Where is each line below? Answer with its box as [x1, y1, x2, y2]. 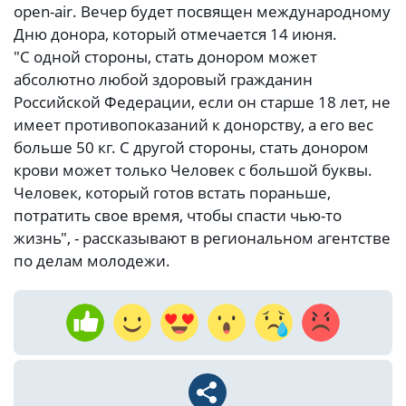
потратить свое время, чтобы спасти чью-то [14, 205, 342, 227]
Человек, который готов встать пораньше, [14, 182, 331, 204]
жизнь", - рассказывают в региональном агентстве [14, 227, 391, 249]
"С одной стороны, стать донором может [14, 46, 317, 68]
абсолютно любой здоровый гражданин [14, 69, 313, 91]
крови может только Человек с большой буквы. [14, 159, 372, 181]
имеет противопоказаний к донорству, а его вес [14, 114, 373, 136]
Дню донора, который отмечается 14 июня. [14, 24, 337, 45]
